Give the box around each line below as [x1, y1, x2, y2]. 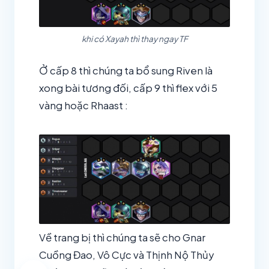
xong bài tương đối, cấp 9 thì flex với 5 [39, 82, 217, 95]
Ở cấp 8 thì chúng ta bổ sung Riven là [39, 64, 213, 77]
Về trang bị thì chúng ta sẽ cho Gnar [39, 231, 205, 244]
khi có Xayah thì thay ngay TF [81, 34, 188, 44]
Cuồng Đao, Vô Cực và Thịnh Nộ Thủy [39, 249, 214, 262]
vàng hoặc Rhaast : [39, 99, 128, 112]
